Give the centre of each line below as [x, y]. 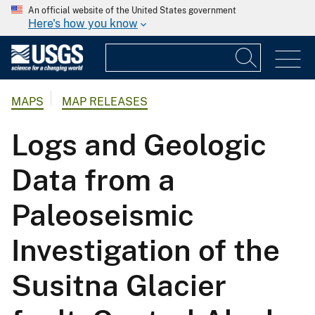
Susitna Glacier [119, 285]
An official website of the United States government [132, 11]
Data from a [93, 180]
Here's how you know [83, 24]
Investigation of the [146, 250]
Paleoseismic [103, 215]
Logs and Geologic [139, 145]
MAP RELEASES [105, 102]
